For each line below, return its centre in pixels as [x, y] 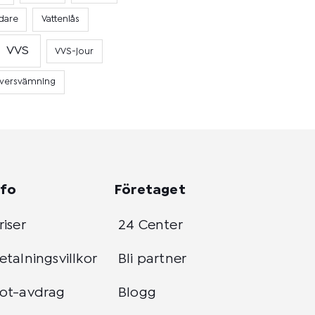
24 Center [150, 226]
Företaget [150, 191]
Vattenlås [61, 20]
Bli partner [153, 259]
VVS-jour [75, 51]
